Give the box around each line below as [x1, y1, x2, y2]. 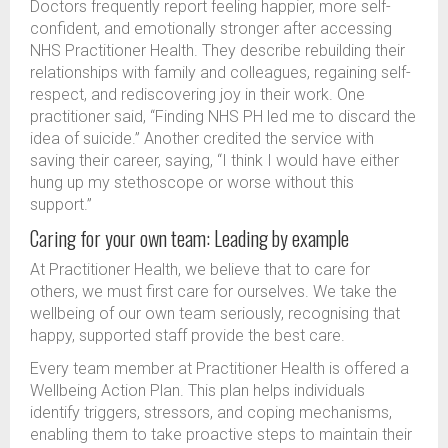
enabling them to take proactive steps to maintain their [30, 425, 412, 445]
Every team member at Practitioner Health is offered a [30, 359, 409, 379]
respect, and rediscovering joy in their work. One [30, 85, 365, 105]
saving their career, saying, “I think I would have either [30, 151, 399, 171]
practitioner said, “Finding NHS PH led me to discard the [30, 107, 416, 127]
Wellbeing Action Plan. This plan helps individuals [30, 381, 365, 401]
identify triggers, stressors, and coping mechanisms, [30, 403, 392, 423]
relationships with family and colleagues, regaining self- [30, 63, 411, 83]
